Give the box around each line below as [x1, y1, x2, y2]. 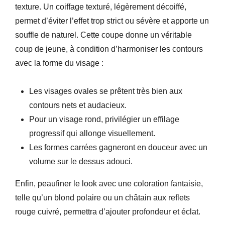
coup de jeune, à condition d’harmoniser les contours [15, 45, 203, 53]
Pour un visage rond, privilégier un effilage [29, 115, 179, 124]
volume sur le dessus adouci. [29, 157, 133, 166]
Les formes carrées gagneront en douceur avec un [29, 143, 207, 152]
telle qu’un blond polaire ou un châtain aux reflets [15, 193, 190, 202]
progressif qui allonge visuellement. [29, 129, 155, 138]
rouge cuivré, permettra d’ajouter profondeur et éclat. [15, 207, 200, 216]
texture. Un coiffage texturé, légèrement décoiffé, [15, 3, 186, 11]
